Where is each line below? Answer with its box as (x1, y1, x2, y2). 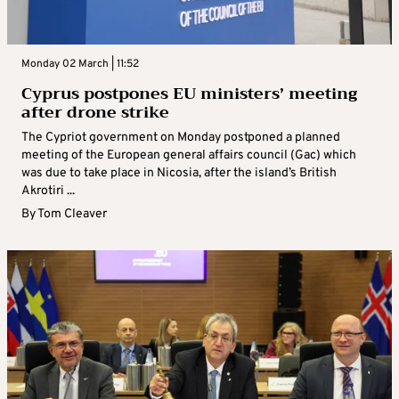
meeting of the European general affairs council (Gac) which (21, 148, 356, 164)
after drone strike (21, 98, 169, 127)
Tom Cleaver (37, 207, 107, 223)
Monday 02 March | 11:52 (21, 57, 139, 72)
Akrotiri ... (21, 183, 75, 199)
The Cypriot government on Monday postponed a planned (21, 130, 340, 146)
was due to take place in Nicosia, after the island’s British (21, 166, 337, 182)
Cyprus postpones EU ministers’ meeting (21, 79, 357, 109)
